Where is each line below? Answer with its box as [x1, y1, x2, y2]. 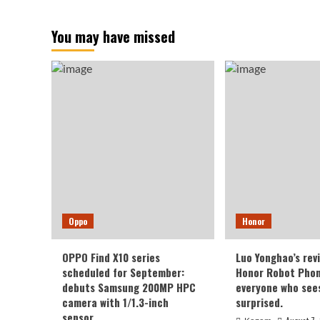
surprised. [236, 294, 283, 310]
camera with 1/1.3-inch [62, 294, 169, 310]
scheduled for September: [62, 264, 184, 280]
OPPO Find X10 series [62, 249, 160, 265]
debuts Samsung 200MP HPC [62, 279, 196, 295]
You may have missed [51, 25, 175, 47]
